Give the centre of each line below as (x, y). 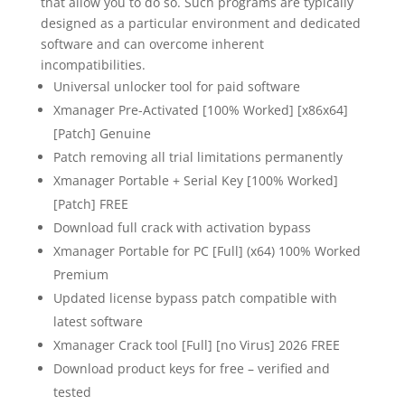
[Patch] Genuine (102, 133)
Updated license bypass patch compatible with (195, 298)
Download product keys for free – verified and (191, 368)
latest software (98, 321)
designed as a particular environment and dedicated (200, 23)
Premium (80, 274)
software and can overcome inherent (152, 44)
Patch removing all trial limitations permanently (198, 157)
